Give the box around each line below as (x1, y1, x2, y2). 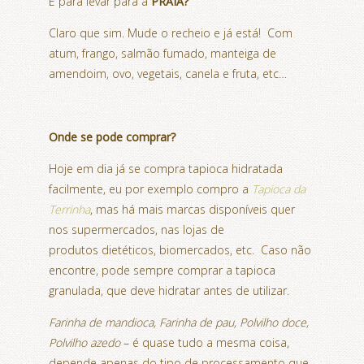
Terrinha (49, 201, 90, 217)
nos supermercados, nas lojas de (49, 221, 224, 237)
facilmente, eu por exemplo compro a (49, 180, 252, 197)
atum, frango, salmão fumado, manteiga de (49, 45, 276, 61)
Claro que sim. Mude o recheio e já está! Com (49, 24, 292, 41)
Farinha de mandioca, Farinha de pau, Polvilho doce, (49, 314, 309, 330)
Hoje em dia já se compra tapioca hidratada (49, 160, 283, 176)
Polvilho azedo (49, 334, 120, 350)
